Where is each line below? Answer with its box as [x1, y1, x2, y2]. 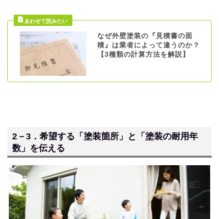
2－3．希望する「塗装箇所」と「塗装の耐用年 [12, 131, 198, 142]
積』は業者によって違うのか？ [97, 42, 200, 49]
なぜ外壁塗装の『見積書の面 [97, 32, 193, 40]
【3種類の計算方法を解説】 [97, 51, 190, 59]
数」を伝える [12, 143, 65, 153]
